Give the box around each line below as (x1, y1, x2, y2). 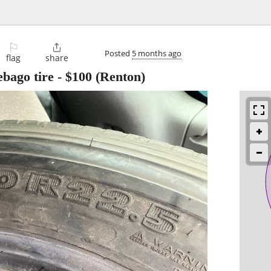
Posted (105, 47, 132, 59)
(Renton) (92, 69, 145, 85)
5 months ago (132, 47, 181, 59)
